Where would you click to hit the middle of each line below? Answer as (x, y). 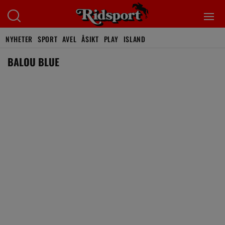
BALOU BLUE (33, 62)
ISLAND (134, 39)
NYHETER (19, 39)
